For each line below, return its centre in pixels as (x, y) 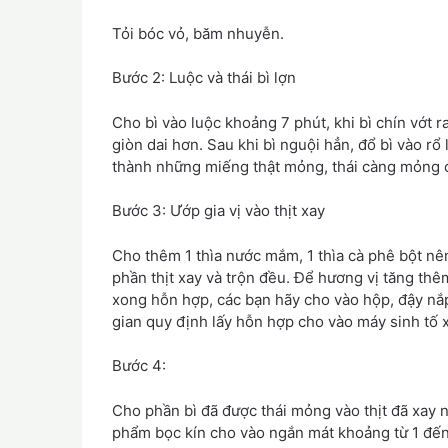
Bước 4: (139, 366)
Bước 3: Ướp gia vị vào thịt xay (218, 211)
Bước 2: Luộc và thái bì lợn (204, 78)
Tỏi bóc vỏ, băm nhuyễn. (198, 33)
